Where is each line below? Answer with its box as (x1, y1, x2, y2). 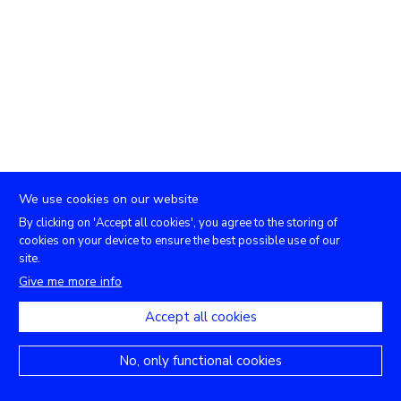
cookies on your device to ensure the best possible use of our (19, 233, 341, 249)
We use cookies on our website (19, 191, 200, 208)
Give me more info (19, 273, 123, 290)
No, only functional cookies (119, 352, 282, 370)
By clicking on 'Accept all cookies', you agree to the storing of (19, 215, 338, 231)
